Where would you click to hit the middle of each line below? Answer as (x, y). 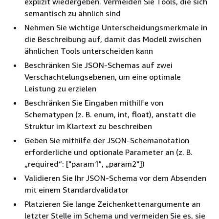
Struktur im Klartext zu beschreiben (88, 126)
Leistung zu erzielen (60, 89)
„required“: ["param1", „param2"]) (85, 164)
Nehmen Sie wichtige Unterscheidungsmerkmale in (116, 28)
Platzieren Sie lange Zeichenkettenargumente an (112, 204)
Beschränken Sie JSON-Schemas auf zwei (99, 65)
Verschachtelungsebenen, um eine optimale (103, 77)
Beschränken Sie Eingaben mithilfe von (94, 103)
